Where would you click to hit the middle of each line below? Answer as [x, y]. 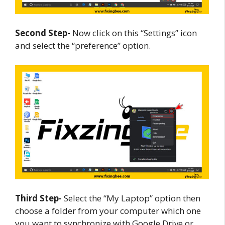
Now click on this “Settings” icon [134, 33]
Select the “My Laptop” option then [131, 198]
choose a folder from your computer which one [108, 211]
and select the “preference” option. [83, 46]
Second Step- [43, 33]
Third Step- [38, 198]
